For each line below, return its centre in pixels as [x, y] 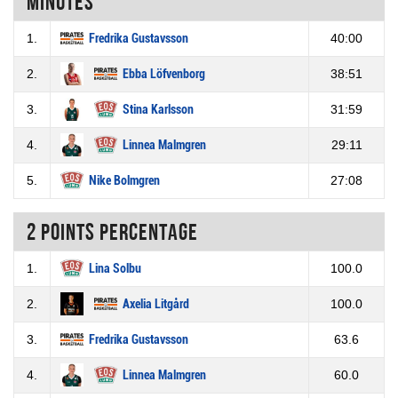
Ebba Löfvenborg [164, 75]
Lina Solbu [115, 269]
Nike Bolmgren [124, 181]
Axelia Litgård [156, 305]
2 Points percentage [112, 231]
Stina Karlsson [158, 110]
